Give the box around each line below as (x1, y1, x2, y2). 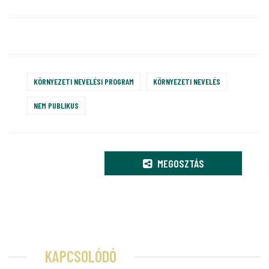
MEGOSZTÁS (154, 157, 204, 171)
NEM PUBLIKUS (34, 100, 79, 111)
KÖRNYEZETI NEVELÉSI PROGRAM (34, 76, 134, 87)
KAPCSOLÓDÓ (45, 247, 116, 266)
